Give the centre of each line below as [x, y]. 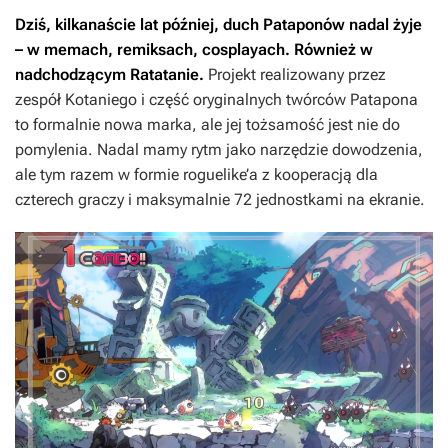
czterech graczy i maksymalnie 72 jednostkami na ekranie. [220, 200]
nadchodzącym [72, 75]
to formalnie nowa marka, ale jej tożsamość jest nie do [207, 125]
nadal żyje [383, 25]
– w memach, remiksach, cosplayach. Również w [194, 50]
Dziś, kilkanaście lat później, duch [139, 25]
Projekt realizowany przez [295, 75]
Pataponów [304, 25]
